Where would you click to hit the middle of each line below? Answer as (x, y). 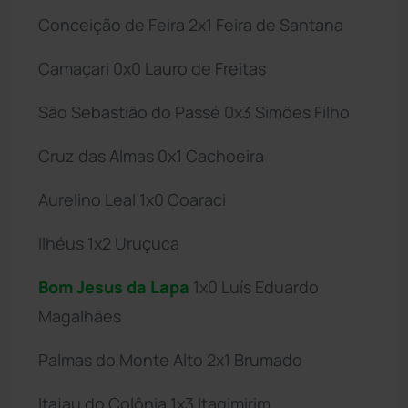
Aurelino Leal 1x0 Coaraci (132, 199)
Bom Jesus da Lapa (114, 286)
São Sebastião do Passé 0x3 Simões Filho (194, 112)
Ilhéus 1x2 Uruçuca (109, 243)
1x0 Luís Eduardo (254, 286)
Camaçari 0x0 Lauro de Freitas (152, 68)
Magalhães (80, 316)
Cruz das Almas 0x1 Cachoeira (151, 155)
